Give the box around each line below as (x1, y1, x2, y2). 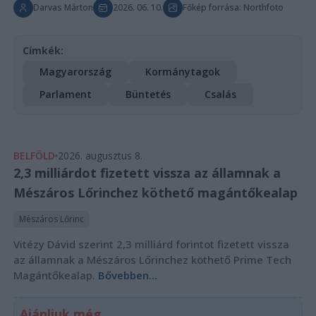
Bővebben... (97, 267, 157, 282)
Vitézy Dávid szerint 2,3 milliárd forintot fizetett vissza (13, 236, 289, 251)
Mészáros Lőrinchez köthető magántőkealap (13, 183, 298, 201)
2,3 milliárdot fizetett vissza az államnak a (13, 164, 281, 181)
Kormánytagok (145, 64, 220, 78)
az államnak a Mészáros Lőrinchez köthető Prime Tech (13, 252, 291, 267)
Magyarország (39, 64, 111, 78)
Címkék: (22, 43, 63, 57)
